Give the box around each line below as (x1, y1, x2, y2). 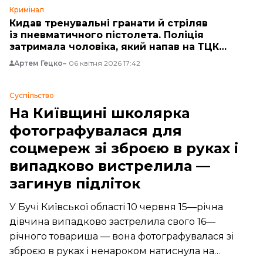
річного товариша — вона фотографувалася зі (9, 231, 234, 242)
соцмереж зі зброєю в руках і (9, 140, 238, 157)
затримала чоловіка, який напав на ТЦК (9, 41, 219, 53)
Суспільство (9, 91, 54, 100)
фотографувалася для (9, 122, 182, 140)
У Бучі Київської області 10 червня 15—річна (9, 201, 223, 213)
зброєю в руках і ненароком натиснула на (9, 245, 214, 257)
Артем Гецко (14, 59, 63, 68)
